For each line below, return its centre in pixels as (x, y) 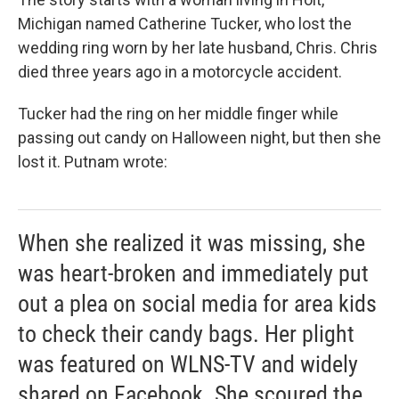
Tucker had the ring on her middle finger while (178, 114)
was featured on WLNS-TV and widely (188, 364)
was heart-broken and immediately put (193, 273)
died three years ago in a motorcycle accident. (180, 72)
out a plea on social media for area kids (197, 304)
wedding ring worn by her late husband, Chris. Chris (198, 48)
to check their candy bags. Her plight (186, 334)
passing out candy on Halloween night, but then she (199, 138)
